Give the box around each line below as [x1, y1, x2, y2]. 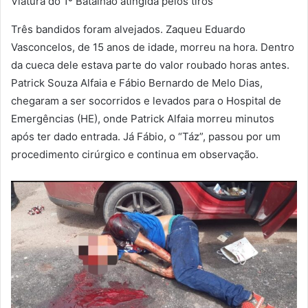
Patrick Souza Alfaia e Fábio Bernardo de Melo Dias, [11, 76, 263, 90]
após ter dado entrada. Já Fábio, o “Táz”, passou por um [11, 130, 280, 144]
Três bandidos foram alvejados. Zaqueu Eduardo [11, 23, 245, 36]
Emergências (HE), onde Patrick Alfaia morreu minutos [11, 112, 274, 126]
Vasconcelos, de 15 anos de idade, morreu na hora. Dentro [11, 41, 294, 54]
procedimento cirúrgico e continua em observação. [11, 148, 258, 162]
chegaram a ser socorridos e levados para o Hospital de [11, 94, 281, 108]
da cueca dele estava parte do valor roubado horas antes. [11, 58, 289, 72]
